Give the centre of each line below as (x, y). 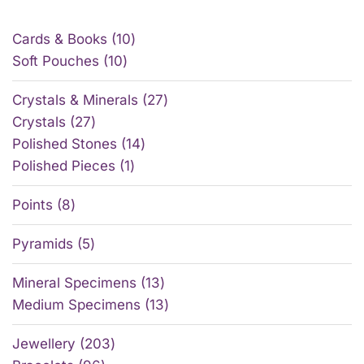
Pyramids (43, 244)
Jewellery (44, 344)
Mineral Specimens (74, 283)
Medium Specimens (76, 305)
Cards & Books (60, 39)
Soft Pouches (56, 61)
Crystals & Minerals (75, 100)
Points (32, 205)
